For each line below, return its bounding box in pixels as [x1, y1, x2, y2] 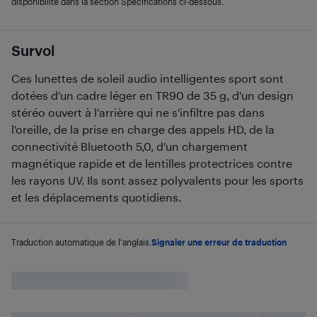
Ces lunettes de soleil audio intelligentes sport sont [11, 71, 284, 85]
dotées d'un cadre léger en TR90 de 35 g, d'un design [11, 88, 294, 102]
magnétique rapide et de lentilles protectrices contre [11, 156, 292, 170]
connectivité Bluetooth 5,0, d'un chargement [11, 139, 248, 153]
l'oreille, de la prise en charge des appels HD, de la [11, 122, 275, 136]
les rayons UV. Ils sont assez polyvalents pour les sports [11, 173, 304, 187]
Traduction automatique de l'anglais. [11, 237, 151, 247]
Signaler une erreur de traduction [151, 237, 287, 247]
